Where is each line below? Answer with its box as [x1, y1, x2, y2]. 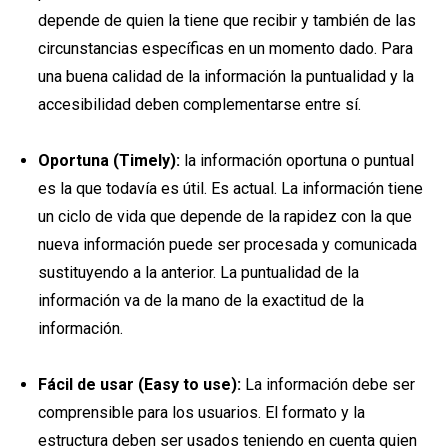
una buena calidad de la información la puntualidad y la [37, 66, 414, 86]
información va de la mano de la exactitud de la [37, 290, 364, 310]
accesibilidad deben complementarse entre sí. [37, 94, 361, 114]
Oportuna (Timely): [37, 150, 180, 170]
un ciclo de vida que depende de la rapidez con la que [37, 206, 412, 226]
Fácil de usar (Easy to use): [37, 374, 241, 394]
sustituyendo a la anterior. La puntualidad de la [37, 262, 359, 282]
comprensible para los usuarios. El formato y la [37, 402, 365, 422]
